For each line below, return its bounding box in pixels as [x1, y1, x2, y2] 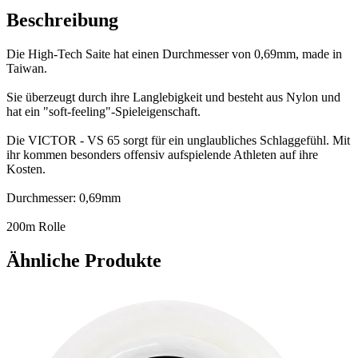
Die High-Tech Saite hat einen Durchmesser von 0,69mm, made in [6, 47, 342, 62]
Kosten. [6, 162, 46, 177]
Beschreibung [6, 10, 118, 31]
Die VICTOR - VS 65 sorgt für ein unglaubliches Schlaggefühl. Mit [6, 133, 350, 148]
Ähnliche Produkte [6, 249, 161, 271]
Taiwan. [6, 62, 47, 76]
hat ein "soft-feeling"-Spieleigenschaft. [6, 105, 201, 119]
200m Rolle [6, 220, 66, 234]
